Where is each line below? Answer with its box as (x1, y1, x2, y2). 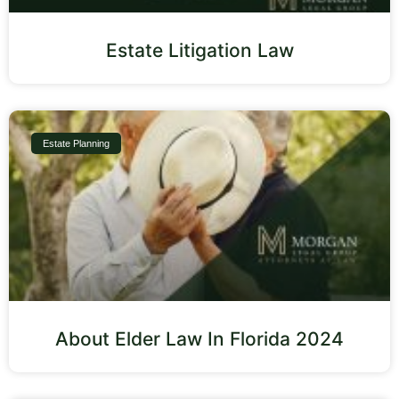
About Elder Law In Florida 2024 (55, 327, 344, 350)
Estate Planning (43, 137, 110, 149)
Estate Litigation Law (105, 38, 294, 61)
